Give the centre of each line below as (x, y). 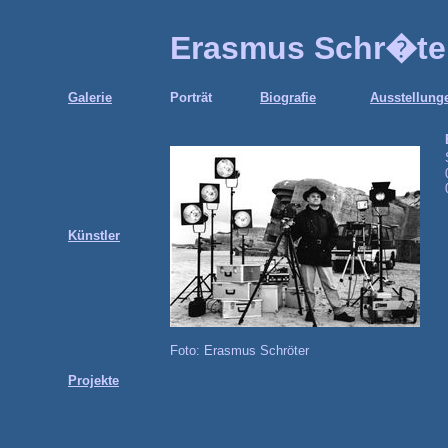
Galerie (90, 97)
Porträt (191, 97)
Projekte (93, 380)
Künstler (94, 235)
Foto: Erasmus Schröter (239, 350)
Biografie (288, 97)
